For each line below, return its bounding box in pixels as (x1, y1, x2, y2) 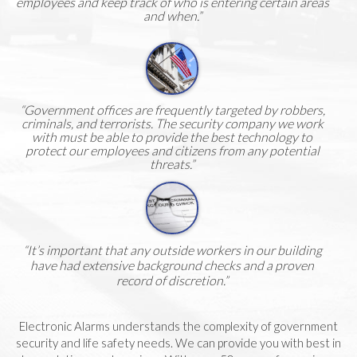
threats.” (150, 156, 194, 171)
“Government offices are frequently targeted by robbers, (19, 102, 325, 117)
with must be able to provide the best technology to (32, 129, 312, 144)
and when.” (143, 8, 202, 23)
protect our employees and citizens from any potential (25, 143, 320, 158)
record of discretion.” (116, 273, 228, 288)
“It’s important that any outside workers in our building (22, 242, 322, 257)
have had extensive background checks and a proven (30, 257, 314, 273)
